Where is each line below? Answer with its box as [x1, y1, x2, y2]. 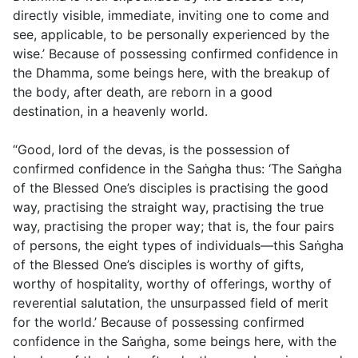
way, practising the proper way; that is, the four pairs [13, 218, 334, 235]
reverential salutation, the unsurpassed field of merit [13, 295, 328, 312]
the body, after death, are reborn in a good [13, 84, 272, 101]
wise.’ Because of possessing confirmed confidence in [13, 46, 338, 62]
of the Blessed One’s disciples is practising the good [13, 180, 328, 197]
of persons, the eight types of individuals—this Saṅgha [13, 237, 344, 254]
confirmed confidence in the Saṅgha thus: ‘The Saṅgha [13, 161, 342, 177]
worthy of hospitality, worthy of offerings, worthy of [13, 276, 332, 292]
